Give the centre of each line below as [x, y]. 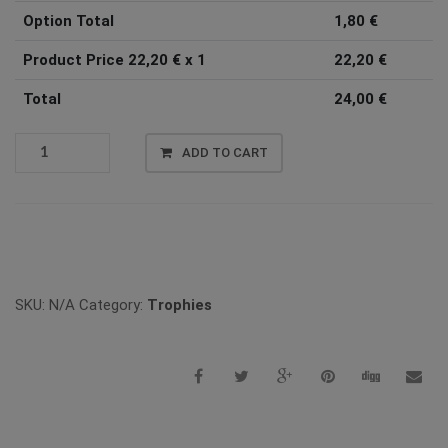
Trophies [179, 304]
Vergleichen [55, 237]
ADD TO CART [225, 152]
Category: [113, 304]
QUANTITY [49, 186]
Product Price [75, 59]
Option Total [68, 20]
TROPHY [42, 142]
